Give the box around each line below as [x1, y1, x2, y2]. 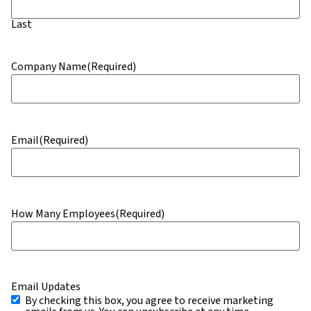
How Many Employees [11, 205, 115, 221]
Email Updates [11, 278, 81, 294]
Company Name [11, 58, 87, 74]
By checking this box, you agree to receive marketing [25, 292, 274, 308]
